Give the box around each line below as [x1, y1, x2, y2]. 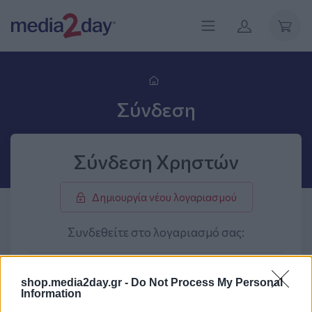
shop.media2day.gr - [21, 276, 131, 289]
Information [21, 288, 81, 300]
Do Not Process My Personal [131, 276, 283, 289]
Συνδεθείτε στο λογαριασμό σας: [68, 225, 244, 240]
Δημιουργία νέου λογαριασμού [91, 191, 237, 203]
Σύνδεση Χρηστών [73, 150, 239, 173]
